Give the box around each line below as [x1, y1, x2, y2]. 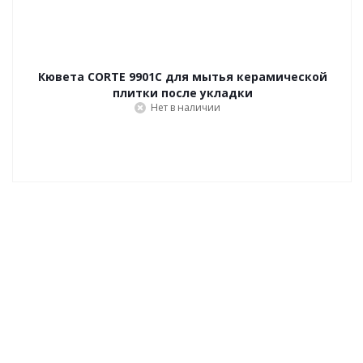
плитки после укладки [112, 85, 253, 100]
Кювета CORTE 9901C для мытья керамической [37, 69, 327, 84]
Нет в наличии [151, 100, 220, 114]
